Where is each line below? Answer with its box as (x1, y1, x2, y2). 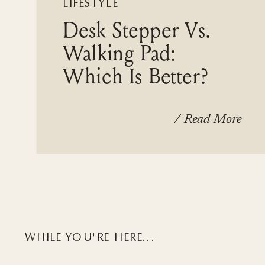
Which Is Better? (63, 63, 208, 89)
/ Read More (174, 113, 242, 127)
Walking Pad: (63, 40, 177, 66)
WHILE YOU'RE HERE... (25, 231, 156, 244)
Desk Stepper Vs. (63, 17, 212, 43)
